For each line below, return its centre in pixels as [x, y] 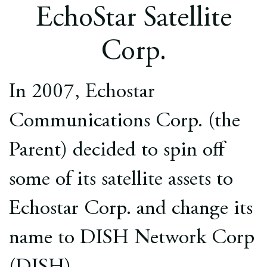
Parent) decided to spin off [117, 151]
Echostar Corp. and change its [131, 209]
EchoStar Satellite [133, 19]
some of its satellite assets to [121, 180]
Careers [133, 38]
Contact [133, 73]
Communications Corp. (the [125, 122]
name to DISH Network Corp [132, 239]
